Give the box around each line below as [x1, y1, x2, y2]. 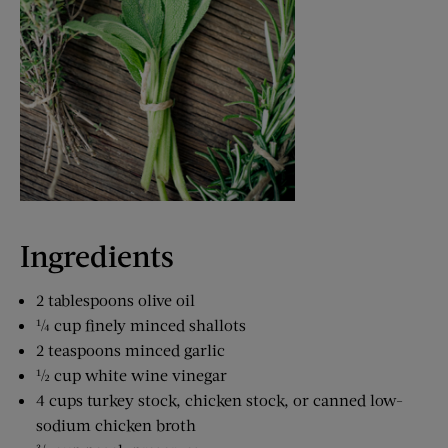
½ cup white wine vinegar [36, 365, 227, 385]
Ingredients [20, 237, 174, 274]
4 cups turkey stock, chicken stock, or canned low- [36, 390, 403, 410]
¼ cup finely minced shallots [36, 315, 246, 335]
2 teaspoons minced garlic [36, 340, 225, 360]
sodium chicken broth [36, 415, 196, 435]
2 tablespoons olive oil [36, 290, 195, 310]
